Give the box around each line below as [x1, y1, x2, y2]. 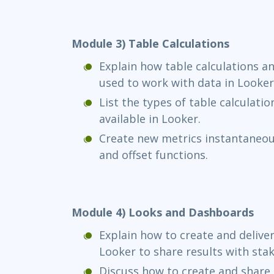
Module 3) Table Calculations [72, 36, 229, 51]
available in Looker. [99, 111, 201, 127]
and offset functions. [99, 147, 208, 163]
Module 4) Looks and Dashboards [72, 205, 254, 220]
